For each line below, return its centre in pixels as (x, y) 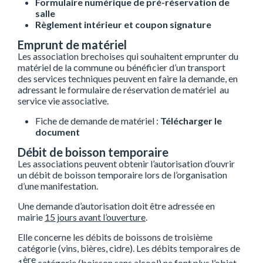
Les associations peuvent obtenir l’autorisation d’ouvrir (126, 163)
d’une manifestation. (58, 186)
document (58, 132)
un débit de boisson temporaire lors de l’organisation (122, 175)
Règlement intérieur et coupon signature (123, 24)
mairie (31, 217)
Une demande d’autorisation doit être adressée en (116, 206)
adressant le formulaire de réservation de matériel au (123, 90)
